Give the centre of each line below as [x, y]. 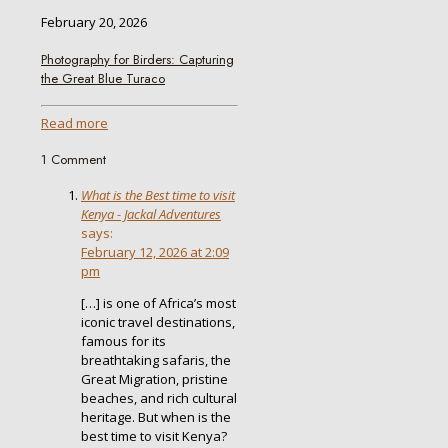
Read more [74, 122]
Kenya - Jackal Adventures [151, 214]
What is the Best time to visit [158, 195]
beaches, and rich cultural [159, 398]
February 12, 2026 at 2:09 [155, 252]
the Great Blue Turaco [103, 78]
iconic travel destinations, [158, 322]
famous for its [123, 341]
